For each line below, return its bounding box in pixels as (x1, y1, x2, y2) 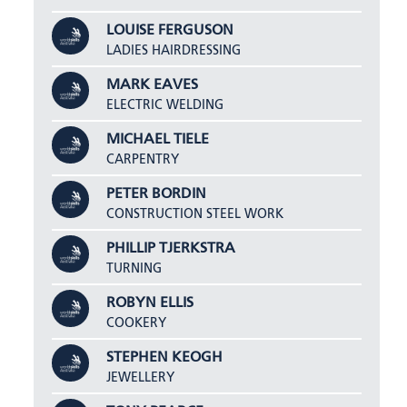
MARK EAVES (106, 77, 199, 93)
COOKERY (106, 316, 167, 330)
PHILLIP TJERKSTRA (106, 241, 236, 256)
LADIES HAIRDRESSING (106, 44, 242, 57)
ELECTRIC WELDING (106, 98, 224, 112)
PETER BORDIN (106, 186, 207, 202)
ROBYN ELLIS (106, 295, 194, 311)
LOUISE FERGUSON (106, 23, 234, 38)
